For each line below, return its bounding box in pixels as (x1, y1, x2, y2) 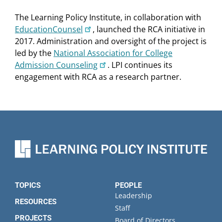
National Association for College (54, 47, 172, 58)
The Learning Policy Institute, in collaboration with (15, 11, 201, 23)
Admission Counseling (15, 59, 98, 70)
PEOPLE (115, 181, 142, 190)
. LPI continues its (108, 59, 172, 70)
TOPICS (15, 181, 41, 190)
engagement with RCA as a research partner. (15, 71, 181, 82)
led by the (15, 47, 54, 58)
